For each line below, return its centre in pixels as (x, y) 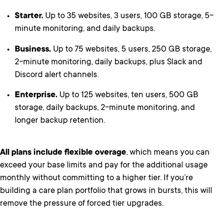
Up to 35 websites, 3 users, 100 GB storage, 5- (128, 17)
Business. (33, 50)
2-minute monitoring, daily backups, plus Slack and (109, 62)
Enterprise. (36, 96)
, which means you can (168, 153)
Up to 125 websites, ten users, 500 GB (128, 96)
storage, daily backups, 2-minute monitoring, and (105, 109)
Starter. (29, 17)
